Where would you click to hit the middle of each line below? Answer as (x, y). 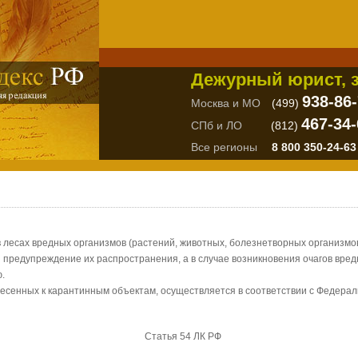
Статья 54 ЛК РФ (183, 336)
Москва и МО (226, 103)
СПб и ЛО (217, 125)
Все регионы (224, 147)
